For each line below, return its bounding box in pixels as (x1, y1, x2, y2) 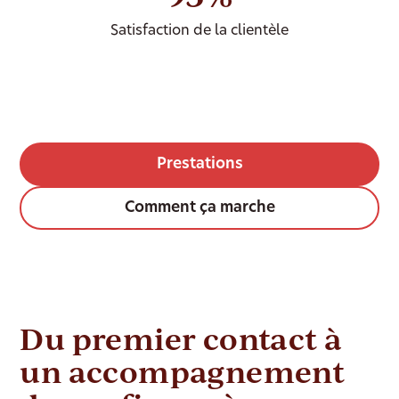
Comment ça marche (124, 200, 275, 216)
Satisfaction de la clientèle (110, 24, 289, 39)
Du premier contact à (20, 319, 343, 359)
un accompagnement (20, 352, 346, 392)
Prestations (156, 157, 243, 173)
